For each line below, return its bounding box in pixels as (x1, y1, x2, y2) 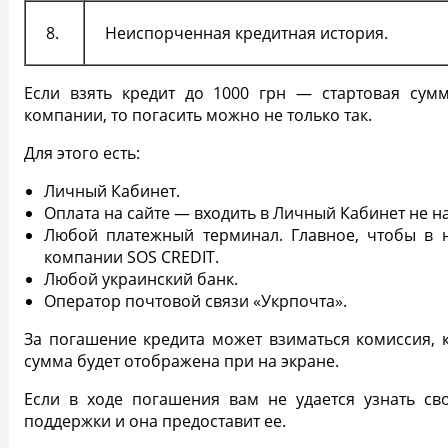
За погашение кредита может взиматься (24, 328, 357, 351)
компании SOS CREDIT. (44, 246, 219, 269)
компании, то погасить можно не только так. (24, 104, 372, 127)
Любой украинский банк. (44, 268, 238, 291)
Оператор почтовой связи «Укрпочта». (44, 290, 351, 313)
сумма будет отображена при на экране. (24, 350, 343, 373)
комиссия (356, 328, 432, 351)
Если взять (24, 82, 112, 105)
